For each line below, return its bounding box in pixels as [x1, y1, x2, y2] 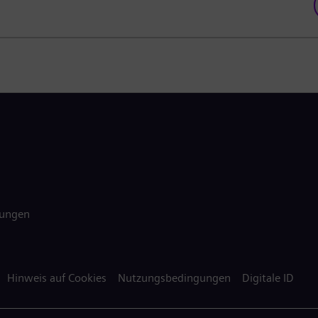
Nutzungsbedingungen [118, 271, 231, 285]
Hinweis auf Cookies [7, 271, 106, 285]
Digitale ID [242, 271, 294, 285]
